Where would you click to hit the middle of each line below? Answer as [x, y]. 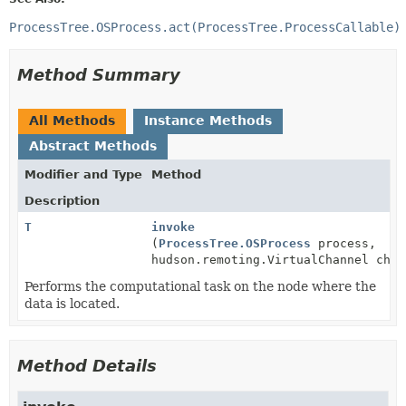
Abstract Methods [93, 145]
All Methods [72, 120]
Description [62, 200]
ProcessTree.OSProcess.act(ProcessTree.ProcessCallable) [205, 27]
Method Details [87, 365]
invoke [173, 227]
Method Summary [99, 74]
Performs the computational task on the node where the [200, 286]
